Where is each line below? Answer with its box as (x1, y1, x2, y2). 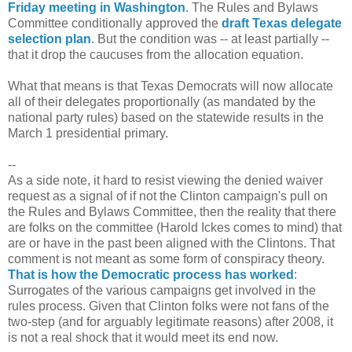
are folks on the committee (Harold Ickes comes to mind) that (8, 220, 342, 234)
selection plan (8, 31, 91, 46)
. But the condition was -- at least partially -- (91, 31, 329, 46)
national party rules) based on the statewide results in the (8, 110, 324, 124)
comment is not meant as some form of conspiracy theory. (8, 251, 324, 266)
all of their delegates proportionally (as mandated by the (8, 94, 316, 108)
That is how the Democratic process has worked (8, 267, 294, 281)
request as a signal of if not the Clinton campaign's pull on (8, 189, 328, 203)
